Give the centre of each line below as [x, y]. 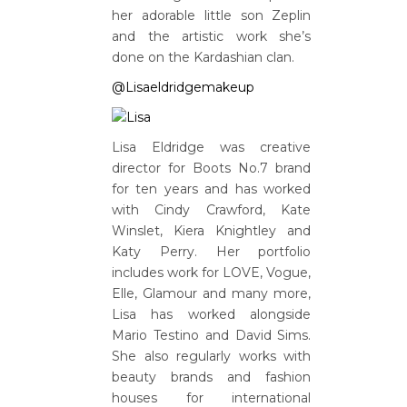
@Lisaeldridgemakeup [183, 87]
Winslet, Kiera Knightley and [212, 231]
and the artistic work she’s [212, 36]
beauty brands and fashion [212, 377]
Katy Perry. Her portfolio [212, 252]
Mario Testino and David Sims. [212, 335]
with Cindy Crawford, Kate [212, 210]
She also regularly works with [212, 356]
